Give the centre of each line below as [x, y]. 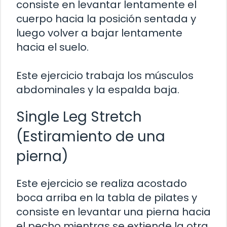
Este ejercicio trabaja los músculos [105, 75]
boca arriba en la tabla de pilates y [107, 197]
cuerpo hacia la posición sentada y [106, 18]
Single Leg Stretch [79, 117]
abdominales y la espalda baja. [98, 89]
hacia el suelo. [52, 47]
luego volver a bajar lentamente [99, 33]
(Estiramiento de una [91, 136]
